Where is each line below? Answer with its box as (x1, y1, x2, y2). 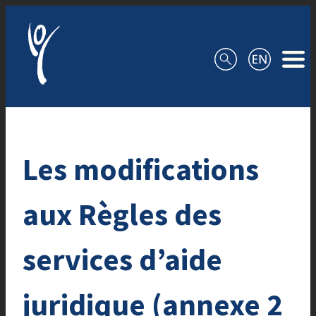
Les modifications (23, 149, 259, 188)
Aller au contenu (6, 6, 92, 22)
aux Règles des (23, 194, 221, 233)
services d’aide (23, 239, 222, 279)
